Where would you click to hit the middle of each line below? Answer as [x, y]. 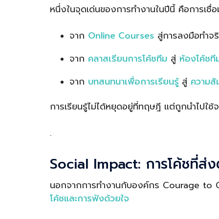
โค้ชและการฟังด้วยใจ [89, 199]
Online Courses [121, 35]
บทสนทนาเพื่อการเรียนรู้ [135, 81]
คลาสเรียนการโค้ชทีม [128, 58]
